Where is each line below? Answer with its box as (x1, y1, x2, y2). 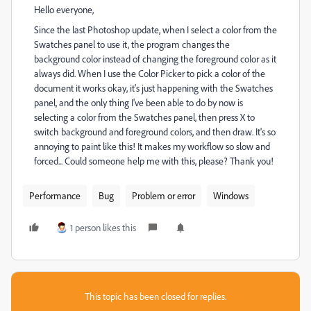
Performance (29, 190, 81, 201)
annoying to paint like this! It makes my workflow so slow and (34, 140, 270, 152)
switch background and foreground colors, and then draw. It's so (34, 126, 276, 137)
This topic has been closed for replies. (85, 290, 226, 302)
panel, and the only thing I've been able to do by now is (34, 96, 243, 108)
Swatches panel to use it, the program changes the (34, 38, 230, 50)
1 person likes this (70, 221, 136, 233)
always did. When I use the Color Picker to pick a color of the (34, 67, 265, 79)
